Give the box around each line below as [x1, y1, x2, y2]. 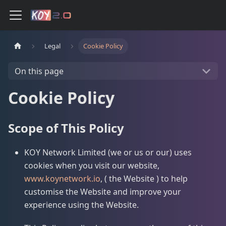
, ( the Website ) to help [100, 173, 188, 184]
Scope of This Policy [8, 120, 124, 136]
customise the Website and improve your [24, 186, 181, 197]
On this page [14, 65, 64, 77]
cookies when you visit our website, [24, 160, 159, 171]
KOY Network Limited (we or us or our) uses [24, 147, 192, 158]
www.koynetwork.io [24, 173, 100, 184]
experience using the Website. [24, 199, 139, 210]
